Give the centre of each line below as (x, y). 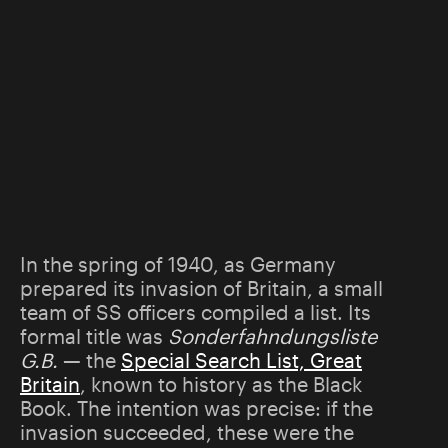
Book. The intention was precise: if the (196, 408)
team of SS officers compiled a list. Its (195, 312)
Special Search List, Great (241, 360)
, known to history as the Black (221, 384)
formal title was (94, 336)
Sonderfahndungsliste (272, 336)
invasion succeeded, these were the (187, 432)
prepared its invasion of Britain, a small (201, 288)
